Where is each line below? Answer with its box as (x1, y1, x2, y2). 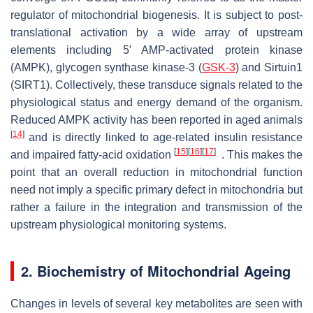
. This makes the (216, 148, 303, 161)
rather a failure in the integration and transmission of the (10, 201, 303, 213)
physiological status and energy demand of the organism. (10, 96, 303, 108)
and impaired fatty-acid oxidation (10, 148, 174, 161)
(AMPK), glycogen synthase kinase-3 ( (10, 61, 202, 73)
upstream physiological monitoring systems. (10, 218, 226, 231)
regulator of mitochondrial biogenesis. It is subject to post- (10, 8, 303, 21)
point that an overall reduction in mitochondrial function (10, 166, 303, 178)
